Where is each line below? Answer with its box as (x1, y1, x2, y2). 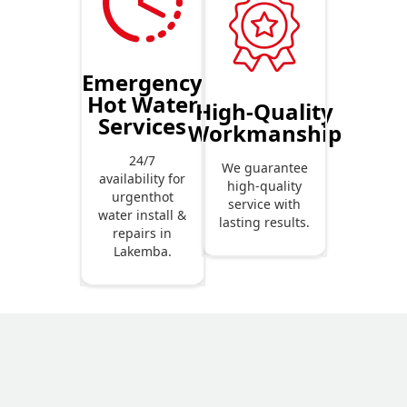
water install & (98, 206, 187, 224)
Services (98, 111, 187, 142)
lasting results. (219, 213, 311, 232)
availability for (99, 170, 186, 188)
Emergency (82, 67, 203, 98)
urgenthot (111, 188, 174, 206)
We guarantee (221, 159, 308, 177)
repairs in (113, 224, 173, 243)
